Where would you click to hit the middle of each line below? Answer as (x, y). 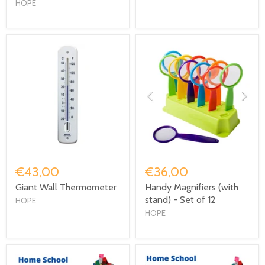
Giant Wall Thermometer (66, 187)
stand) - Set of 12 (180, 199)
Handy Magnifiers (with (192, 187)
